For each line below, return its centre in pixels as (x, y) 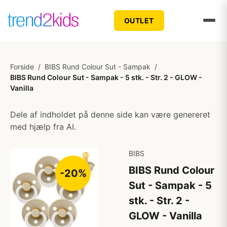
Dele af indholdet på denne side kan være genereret (110, 115)
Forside (22, 67)
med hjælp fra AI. (43, 127)
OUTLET (139, 20)
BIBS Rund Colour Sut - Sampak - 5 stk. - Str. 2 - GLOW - (106, 77)
